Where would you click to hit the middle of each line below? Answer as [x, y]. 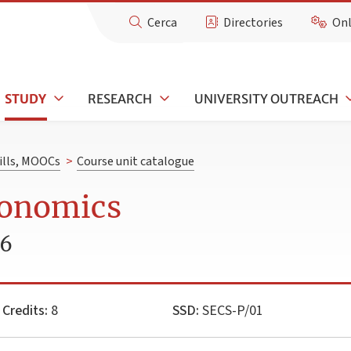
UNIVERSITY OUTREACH [266, 98]
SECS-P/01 [231, 310]
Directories [253, 23]
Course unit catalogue [135, 162]
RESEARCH [120, 98]
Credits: [25, 310]
